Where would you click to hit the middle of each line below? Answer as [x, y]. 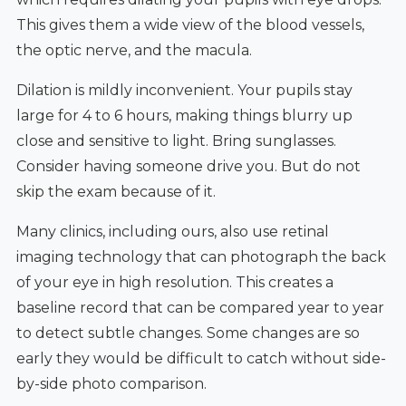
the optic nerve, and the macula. [134, 50]
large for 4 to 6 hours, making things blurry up [184, 115]
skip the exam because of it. [116, 191]
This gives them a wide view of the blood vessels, [190, 24]
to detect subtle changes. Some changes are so [188, 333]
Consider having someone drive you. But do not [188, 166]
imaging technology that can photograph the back [201, 256]
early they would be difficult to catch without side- [201, 358]
